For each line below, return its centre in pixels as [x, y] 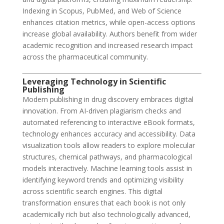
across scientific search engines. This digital [92, 191]
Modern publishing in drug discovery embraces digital [108, 99]
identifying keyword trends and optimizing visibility [103, 180]
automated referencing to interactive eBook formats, [108, 122]
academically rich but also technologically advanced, [106, 214]
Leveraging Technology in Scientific [94, 82]
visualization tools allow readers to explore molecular [108, 145]
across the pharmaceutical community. [85, 57]
